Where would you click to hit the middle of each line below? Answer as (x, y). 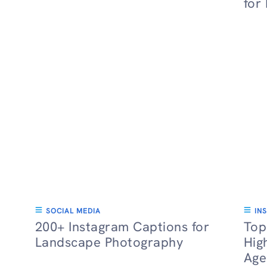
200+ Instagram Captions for (122, 227)
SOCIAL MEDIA (73, 211)
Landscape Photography (109, 242)
